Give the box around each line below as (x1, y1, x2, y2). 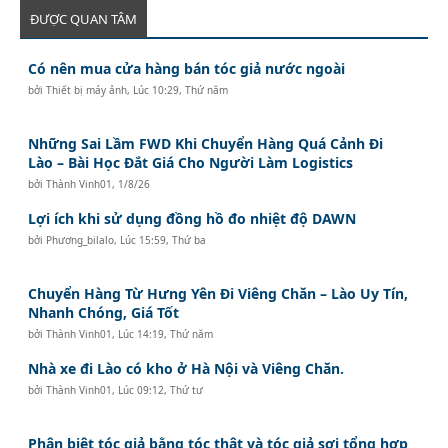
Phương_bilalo (46, 232, 115, 247)
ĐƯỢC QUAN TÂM (30, 9, 137, 28)
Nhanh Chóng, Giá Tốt (28, 302, 180, 322)
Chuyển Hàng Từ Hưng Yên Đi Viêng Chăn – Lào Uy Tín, (28, 283, 409, 303)
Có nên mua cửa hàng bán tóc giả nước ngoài (28, 58, 346, 78)
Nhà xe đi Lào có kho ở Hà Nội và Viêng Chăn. (28, 358, 345, 378)
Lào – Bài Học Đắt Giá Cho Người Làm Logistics (28, 152, 354, 172)
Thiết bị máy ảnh (46, 82, 128, 97)
